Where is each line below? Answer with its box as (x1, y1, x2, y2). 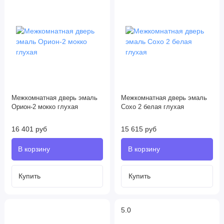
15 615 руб (121, 125, 156, 133)
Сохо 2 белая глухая (121, 103, 184, 111)
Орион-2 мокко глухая (11, 103, 78, 111)
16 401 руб (11, 125, 47, 133)
